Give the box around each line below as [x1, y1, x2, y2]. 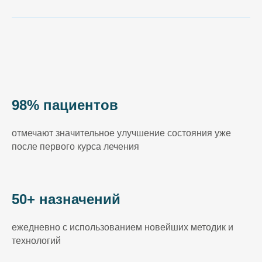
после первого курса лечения [12, 142, 139, 152]
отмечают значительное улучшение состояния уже [12, 128, 231, 139]
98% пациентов [12, 97, 118, 113]
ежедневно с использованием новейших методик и [12, 222, 233, 233]
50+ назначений [12, 191, 120, 208]
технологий [12, 236, 61, 246]
